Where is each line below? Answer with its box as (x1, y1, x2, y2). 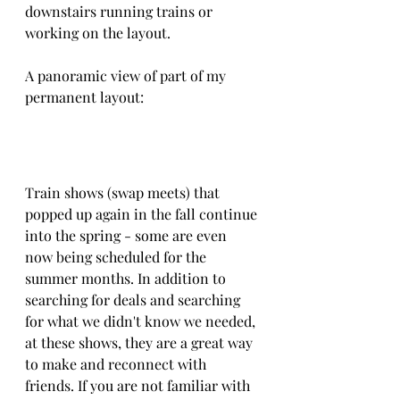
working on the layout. (25, 23, 171, 43)
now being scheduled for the (25, 246, 210, 266)
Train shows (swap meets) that (25, 182, 223, 202)
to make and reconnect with (25, 354, 210, 373)
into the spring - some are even (25, 225, 230, 245)
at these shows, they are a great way (25, 332, 256, 352)
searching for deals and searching (25, 289, 244, 309)
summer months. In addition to (25, 268, 229, 287)
